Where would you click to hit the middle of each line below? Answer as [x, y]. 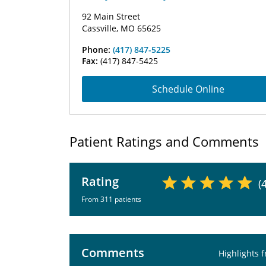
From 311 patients [111, 199]
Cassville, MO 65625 [121, 28]
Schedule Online [188, 89]
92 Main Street [111, 16]
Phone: [97, 50]
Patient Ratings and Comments [164, 141]
